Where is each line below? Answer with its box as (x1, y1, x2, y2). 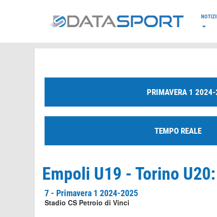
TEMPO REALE (154, 126, 201, 136)
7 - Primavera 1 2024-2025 (45, 188, 138, 198)
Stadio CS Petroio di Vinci (45, 198, 129, 207)
